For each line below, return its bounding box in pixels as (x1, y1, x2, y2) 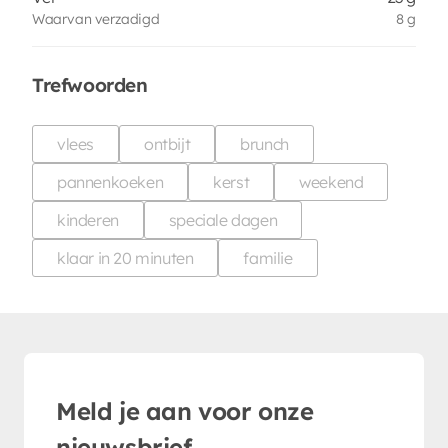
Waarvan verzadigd (32, 9, 160, 28)
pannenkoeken (57, 171, 164, 192)
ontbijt (144, 133, 191, 154)
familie (243, 247, 293, 268)
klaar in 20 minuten (57, 247, 194, 268)
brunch (240, 133, 289, 154)
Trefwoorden (32, 72, 148, 97)
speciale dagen (168, 209, 278, 230)
